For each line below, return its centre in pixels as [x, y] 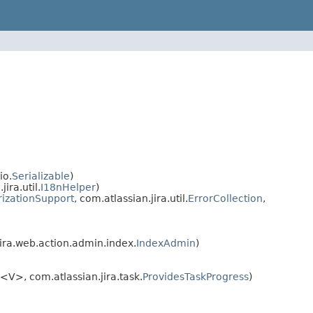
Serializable [41, 176]
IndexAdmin [166, 243]
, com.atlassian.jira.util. [131, 199]
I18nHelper [68, 188]
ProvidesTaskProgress [196, 277]
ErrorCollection [225, 199]
